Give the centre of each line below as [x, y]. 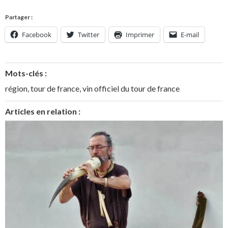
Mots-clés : [26, 73]
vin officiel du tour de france [131, 89]
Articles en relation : [43, 111]
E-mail [190, 35]
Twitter [89, 35]
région [16, 89]
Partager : [19, 17]
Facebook [37, 35]
